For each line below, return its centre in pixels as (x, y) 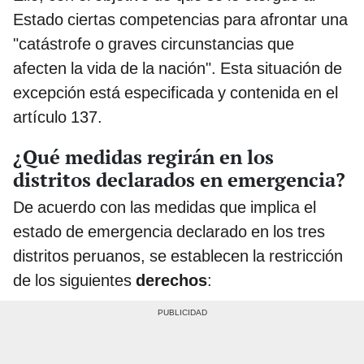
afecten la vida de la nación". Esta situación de (178, 68)
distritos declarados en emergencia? (179, 179)
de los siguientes (74, 280)
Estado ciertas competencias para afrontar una (180, 19)
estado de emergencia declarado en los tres (169, 231)
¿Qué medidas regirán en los (143, 156)
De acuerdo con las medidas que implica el (165, 207)
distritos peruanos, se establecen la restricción (178, 256)
